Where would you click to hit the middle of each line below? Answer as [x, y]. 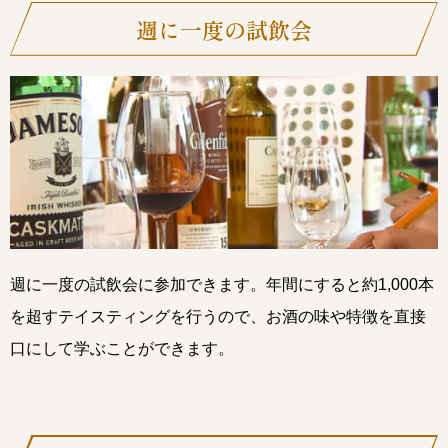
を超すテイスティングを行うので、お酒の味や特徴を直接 [218, 316]
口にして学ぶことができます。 [122, 348]
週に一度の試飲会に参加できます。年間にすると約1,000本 [222, 284]
